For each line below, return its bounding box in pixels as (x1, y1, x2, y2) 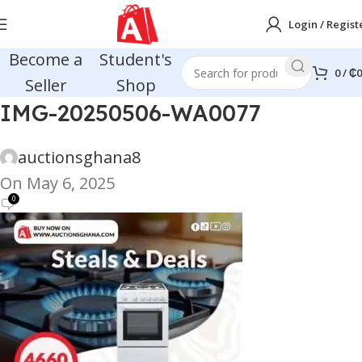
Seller (24, 74, 67, 96)
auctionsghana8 (18, 146, 141, 168)
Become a (9, 48, 83, 70)
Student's (99, 48, 173, 70)
